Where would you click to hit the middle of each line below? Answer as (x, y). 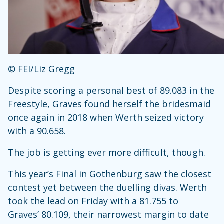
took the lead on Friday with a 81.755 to (93, 201)
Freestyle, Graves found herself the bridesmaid (109, 104)
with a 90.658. (37, 131)
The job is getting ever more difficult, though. (107, 152)
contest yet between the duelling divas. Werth (107, 187)
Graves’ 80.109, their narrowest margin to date (108, 214)
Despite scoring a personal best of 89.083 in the (111, 90)
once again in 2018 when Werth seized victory (106, 117)
